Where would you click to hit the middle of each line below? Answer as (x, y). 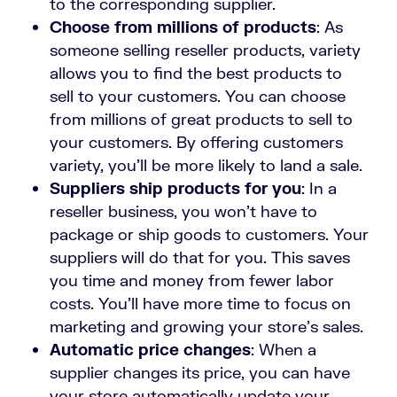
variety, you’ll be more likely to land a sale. (206, 165)
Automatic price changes (150, 350)
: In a (319, 188)
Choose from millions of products (183, 27)
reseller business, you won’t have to (183, 211)
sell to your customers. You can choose (198, 96)
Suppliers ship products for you (175, 188)
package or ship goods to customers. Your (209, 234)
